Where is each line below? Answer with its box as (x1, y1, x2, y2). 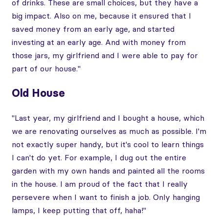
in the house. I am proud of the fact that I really (12, 179, 188, 189)
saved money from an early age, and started (12, 24, 175, 34)
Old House (12, 87, 65, 100)
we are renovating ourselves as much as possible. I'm (12, 126, 206, 136)
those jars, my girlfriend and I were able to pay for (12, 50, 198, 60)
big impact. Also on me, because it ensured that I (12, 11, 191, 21)
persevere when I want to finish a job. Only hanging (12, 192, 200, 202)
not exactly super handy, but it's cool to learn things (12, 139, 204, 149)
